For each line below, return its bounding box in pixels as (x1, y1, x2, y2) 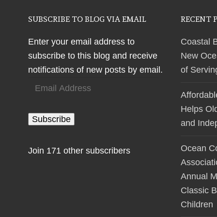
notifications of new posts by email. (28, 65, 163, 75)
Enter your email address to (28, 37, 135, 47)
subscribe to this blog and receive (28, 51, 157, 61)
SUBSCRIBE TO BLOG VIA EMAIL (28, 15, 146, 24)
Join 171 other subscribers (28, 145, 130, 155)
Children (180, 199, 213, 209)
